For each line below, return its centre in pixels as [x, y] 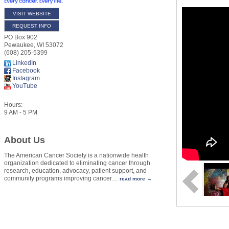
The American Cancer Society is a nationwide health [76, 156]
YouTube [25, 86]
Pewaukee [19, 45]
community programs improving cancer [58, 179]
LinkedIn [24, 63]
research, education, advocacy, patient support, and [75, 171]
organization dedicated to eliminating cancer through [77, 163]
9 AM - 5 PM [21, 112]
